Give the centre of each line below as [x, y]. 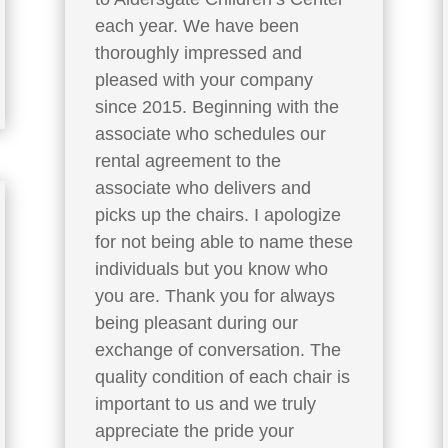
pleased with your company [203, 79]
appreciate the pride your [194, 430]
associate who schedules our [210, 133]
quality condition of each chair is [222, 376]
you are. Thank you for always [214, 295]
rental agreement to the [187, 160]
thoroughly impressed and [198, 52]
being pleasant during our [196, 322]
